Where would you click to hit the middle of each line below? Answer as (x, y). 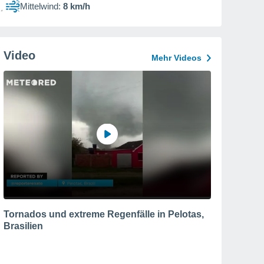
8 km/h (77, 6)
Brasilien (23, 226)
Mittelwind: (40, 6)
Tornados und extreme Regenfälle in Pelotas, (104, 214)
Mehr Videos (176, 58)
